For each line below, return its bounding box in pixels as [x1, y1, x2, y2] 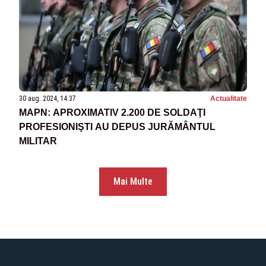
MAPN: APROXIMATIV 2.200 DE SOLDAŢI [19, 107, 205, 118]
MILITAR [19, 135, 57, 146]
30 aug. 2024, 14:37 [19, 94, 76, 103]
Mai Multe [113, 175, 153, 187]
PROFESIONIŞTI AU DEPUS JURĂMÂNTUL [19, 121, 216, 132]
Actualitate [210, 94, 247, 103]
